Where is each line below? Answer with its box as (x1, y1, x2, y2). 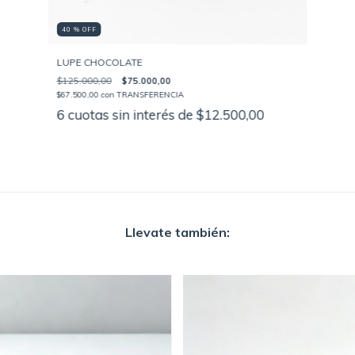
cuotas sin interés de (67, 105, 197, 123)
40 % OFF (61, 25, 97, 33)
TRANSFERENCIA (116, 89, 184, 100)
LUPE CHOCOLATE (56, 55, 143, 68)
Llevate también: (125, 223, 230, 240)
